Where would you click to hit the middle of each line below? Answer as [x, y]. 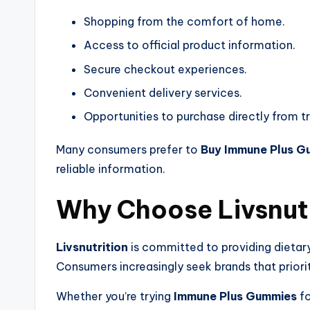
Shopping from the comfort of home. [184, 21]
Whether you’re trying [115, 297]
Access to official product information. [190, 45]
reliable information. [111, 169]
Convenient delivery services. [163, 93]
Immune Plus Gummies [235, 297]
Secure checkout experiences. [165, 69]
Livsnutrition [92, 247]
